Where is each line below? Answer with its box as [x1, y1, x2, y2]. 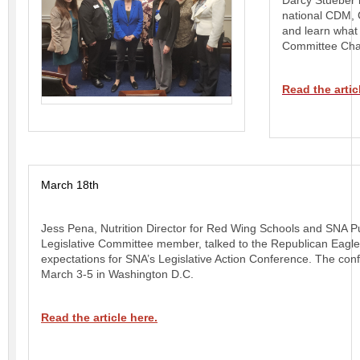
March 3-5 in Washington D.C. [41, 268, 194, 280]
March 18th [41, 178, 99, 191]
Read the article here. [41, 311, 157, 324]
